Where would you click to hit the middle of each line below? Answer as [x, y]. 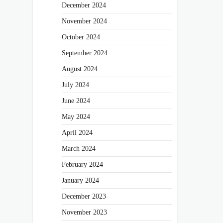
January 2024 [80, 180]
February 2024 [82, 164]
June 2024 [76, 100]
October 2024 [81, 37]
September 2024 [85, 53]
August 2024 [80, 68]
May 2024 [76, 116]
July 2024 [75, 84]
